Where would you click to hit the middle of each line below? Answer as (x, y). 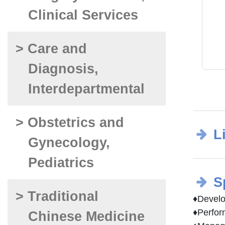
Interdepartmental (86, 89)
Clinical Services (83, 15)
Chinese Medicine (86, 216)
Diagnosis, (63, 69)
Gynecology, (69, 142)
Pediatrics (61, 162)
